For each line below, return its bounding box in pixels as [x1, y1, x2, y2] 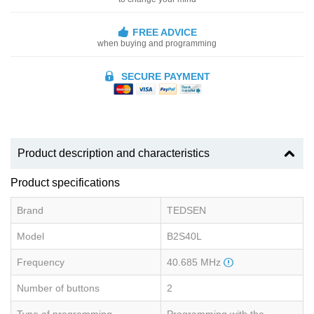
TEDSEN [167, 205, 206, 217]
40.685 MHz [167, 257, 224, 268]
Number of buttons [17, 282, 100, 294]
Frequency [17, 257, 64, 268]
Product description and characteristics [18, 147, 210, 160]
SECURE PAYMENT [118, 70, 210, 82]
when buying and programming [97, 38, 217, 48]
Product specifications [11, 177, 120, 189]
